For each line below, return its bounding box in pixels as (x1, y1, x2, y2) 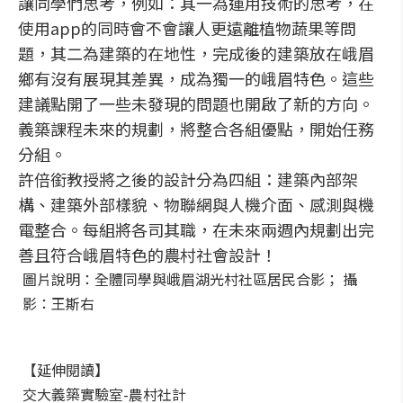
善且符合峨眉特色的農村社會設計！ (18, 243, 277, 266)
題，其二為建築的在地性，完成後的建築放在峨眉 (18, 41, 374, 65)
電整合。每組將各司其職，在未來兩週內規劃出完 (18, 218, 374, 241)
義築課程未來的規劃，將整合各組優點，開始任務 (18, 117, 374, 140)
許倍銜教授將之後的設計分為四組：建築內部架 (18, 167, 358, 191)
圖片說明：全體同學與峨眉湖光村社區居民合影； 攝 (22, 268, 357, 290)
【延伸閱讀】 (22, 359, 109, 381)
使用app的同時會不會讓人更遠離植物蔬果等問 (18, 16, 356, 40)
